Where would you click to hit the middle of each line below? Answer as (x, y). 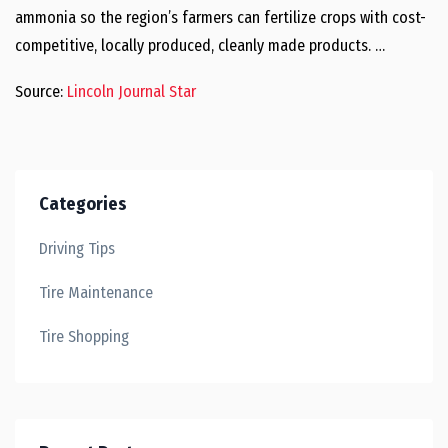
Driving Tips (77, 248)
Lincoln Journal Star (131, 91)
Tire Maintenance (96, 292)
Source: (41, 91)
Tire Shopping (84, 336)
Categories (83, 204)
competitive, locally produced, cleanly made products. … (200, 45)
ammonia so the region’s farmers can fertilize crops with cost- (220, 17)
